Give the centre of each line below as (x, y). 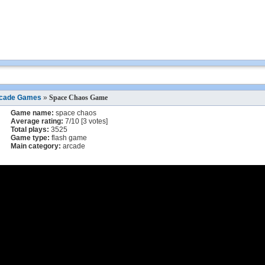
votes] (97, 121)
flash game (68, 138)
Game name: (32, 113)
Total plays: (30, 130)
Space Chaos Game (78, 98)
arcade (73, 146)
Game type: (30, 138)
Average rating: (37, 121)
